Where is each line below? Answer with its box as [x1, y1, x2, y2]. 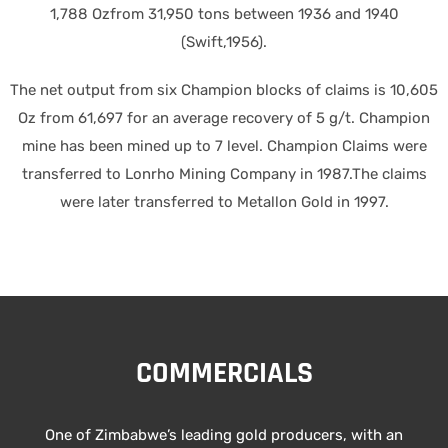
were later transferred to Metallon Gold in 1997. [59, 193, 389, 212]
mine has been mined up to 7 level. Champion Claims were [21, 137, 427, 156]
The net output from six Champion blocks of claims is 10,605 [10, 81, 438, 100]
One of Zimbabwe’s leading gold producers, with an [45, 426, 403, 445]
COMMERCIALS [135, 354, 313, 393]
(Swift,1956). [181, 33, 267, 52]
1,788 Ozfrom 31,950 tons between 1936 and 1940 [49, 5, 399, 24]
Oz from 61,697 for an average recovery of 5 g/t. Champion [18, 109, 430, 128]
